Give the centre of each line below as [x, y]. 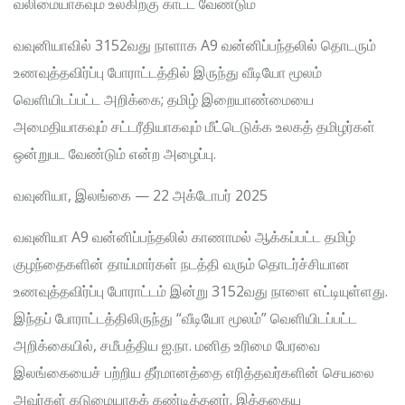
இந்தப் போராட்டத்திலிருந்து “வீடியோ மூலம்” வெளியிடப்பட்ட [185, 318]
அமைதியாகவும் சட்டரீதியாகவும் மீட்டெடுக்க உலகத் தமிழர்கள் [194, 127]
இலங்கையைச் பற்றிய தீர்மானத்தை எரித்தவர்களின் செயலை [194, 372]
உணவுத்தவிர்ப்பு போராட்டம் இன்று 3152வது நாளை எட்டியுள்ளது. [201, 291]
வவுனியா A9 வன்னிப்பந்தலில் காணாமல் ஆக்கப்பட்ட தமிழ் [184, 237]
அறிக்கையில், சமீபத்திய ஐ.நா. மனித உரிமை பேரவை [167, 345]
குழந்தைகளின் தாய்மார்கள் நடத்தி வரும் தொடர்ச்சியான [182, 264]
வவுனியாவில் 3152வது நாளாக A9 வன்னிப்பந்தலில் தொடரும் [195, 45]
